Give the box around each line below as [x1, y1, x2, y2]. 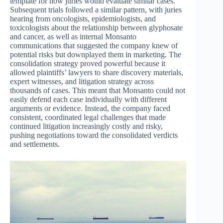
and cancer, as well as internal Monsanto [10, 32, 136, 41]
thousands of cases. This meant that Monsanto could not [10, 86, 185, 95]
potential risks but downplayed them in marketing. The [10, 50, 181, 59]
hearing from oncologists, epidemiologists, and [10, 14, 156, 23]
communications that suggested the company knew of [10, 41, 178, 50]
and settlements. [10, 140, 60, 149]
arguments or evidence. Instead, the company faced [10, 104, 170, 113]
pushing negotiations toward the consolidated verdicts [10, 131, 178, 140]
